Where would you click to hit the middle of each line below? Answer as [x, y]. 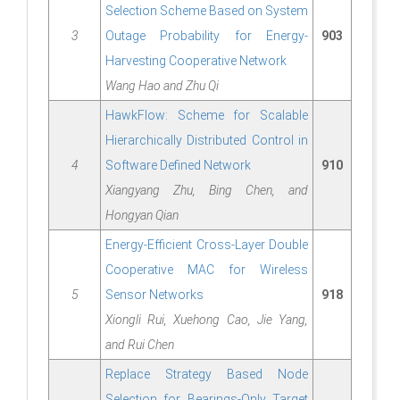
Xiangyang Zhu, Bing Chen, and [207, 191]
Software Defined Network [178, 166]
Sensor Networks [154, 295]
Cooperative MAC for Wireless [207, 270]
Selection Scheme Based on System [207, 11]
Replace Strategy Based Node [207, 375]
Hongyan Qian [142, 216]
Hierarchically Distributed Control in [207, 141]
